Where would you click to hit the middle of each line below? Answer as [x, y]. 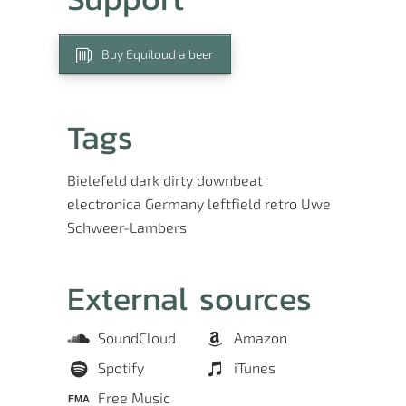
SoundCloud [137, 338]
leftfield [234, 203]
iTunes [255, 367]
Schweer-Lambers [127, 227]
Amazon [261, 338]
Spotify [121, 367]
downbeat [230, 180]
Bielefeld [97, 180]
